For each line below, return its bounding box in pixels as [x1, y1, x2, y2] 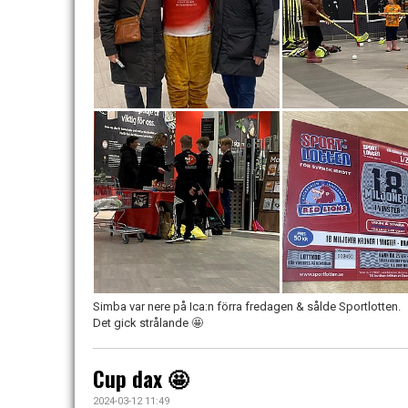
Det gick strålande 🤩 [93, 316, 203, 330]
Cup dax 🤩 [93, 363, 189, 394]
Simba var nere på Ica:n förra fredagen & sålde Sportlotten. [93, 300, 401, 313]
